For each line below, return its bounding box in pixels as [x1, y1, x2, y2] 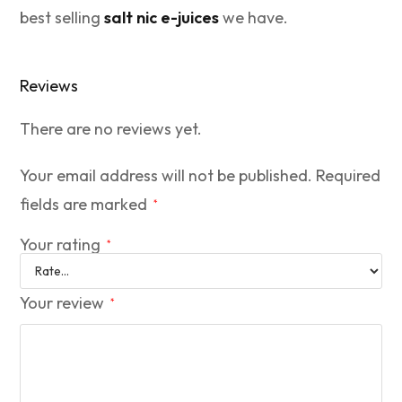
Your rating [20, 234, 105, 256]
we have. [219, 7, 289, 29]
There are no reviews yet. [20, 118, 203, 140]
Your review [20, 293, 109, 314]
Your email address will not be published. [20, 165, 313, 187]
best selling [20, 7, 105, 29]
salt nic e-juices [104, 7, 220, 29]
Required [316, 165, 381, 187]
